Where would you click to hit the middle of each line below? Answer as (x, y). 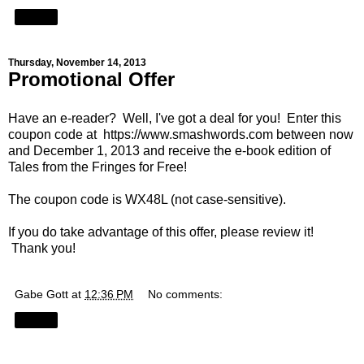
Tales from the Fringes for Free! (97, 167)
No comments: (186, 294)
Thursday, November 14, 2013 (77, 62)
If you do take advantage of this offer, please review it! (161, 232)
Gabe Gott (41, 294)
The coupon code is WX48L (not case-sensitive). (147, 199)
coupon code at (56, 134)
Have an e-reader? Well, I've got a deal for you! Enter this (175, 118)
